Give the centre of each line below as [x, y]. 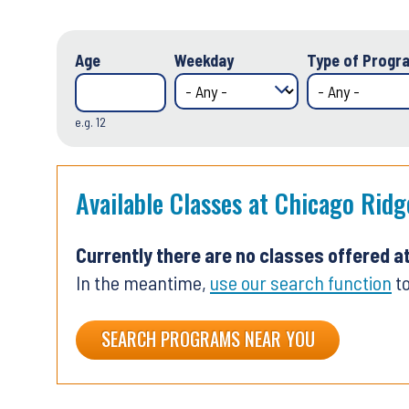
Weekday [204, 61]
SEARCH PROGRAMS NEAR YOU [208, 339]
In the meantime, [143, 283]
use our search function [301, 283]
